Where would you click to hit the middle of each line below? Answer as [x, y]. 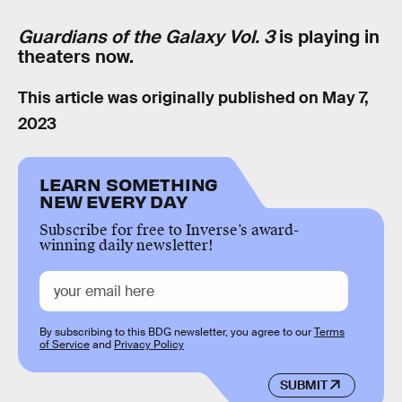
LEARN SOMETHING [129, 183]
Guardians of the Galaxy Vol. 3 [146, 36]
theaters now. [76, 56]
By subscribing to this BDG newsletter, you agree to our [177, 332]
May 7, [345, 98]
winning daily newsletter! [127, 245]
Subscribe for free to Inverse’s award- [169, 230]
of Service [65, 344]
